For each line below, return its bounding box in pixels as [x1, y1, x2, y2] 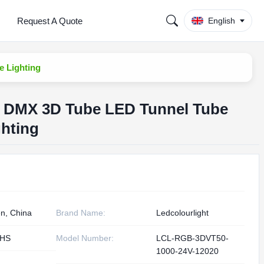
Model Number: [56, 233, 114, 243]
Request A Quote [16, 15, 82, 26]
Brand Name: [56, 208, 106, 217]
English [207, 16, 235, 25]
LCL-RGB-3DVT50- [156, 233, 229, 243]
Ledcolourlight [156, 208, 209, 217]
